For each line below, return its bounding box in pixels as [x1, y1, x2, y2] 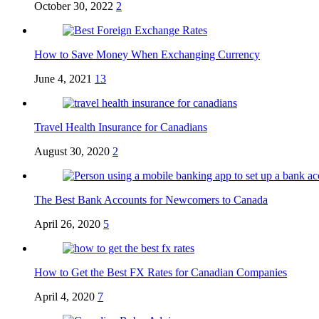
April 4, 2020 [34, 291, 95, 303]
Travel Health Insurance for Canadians [34, 121, 207, 134]
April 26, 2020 [34, 218, 100, 231]
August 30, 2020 [34, 145, 110, 158]
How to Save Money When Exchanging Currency [34, 48, 260, 61]
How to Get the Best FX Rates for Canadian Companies [34, 266, 287, 279]
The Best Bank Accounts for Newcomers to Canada [34, 194, 268, 206]
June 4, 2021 [34, 73, 92, 85]
